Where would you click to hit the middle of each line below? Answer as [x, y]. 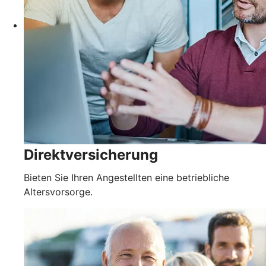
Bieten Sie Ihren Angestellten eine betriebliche [126, 178]
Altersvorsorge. [58, 192]
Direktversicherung [91, 155]
